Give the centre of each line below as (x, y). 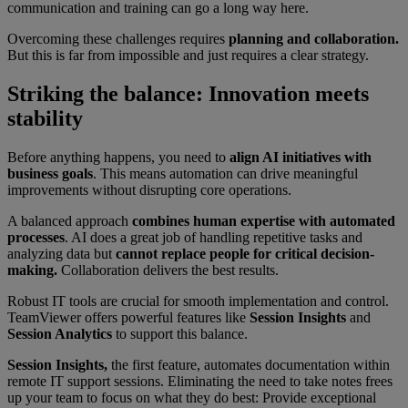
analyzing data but (61, 253)
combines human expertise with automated (264, 220)
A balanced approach (70, 220)
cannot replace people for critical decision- (245, 253)
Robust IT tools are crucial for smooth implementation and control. (198, 301)
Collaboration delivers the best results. (168, 270)
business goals (50, 173)
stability (45, 118)
